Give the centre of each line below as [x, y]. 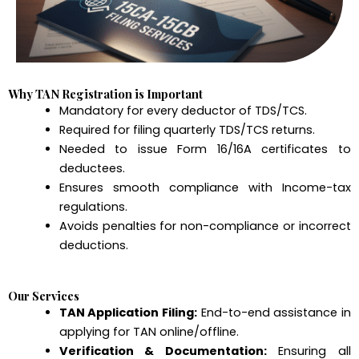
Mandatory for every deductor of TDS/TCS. [183, 110]
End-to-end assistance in [274, 312]
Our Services [44, 295]
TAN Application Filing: [128, 312]
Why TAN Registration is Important [105, 93]
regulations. [93, 206]
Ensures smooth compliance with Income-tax [205, 187]
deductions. [93, 245]
